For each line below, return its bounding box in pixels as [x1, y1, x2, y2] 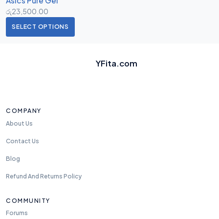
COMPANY [6, 107, 42, 115]
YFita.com [96, 58, 138, 68]
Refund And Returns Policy [6, 173, 82, 180]
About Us [6, 119, 33, 127]
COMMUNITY [6, 196, 50, 204]
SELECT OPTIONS [12, 22, 69, 31]
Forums [6, 209, 28, 217]
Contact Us [6, 137, 39, 145]
